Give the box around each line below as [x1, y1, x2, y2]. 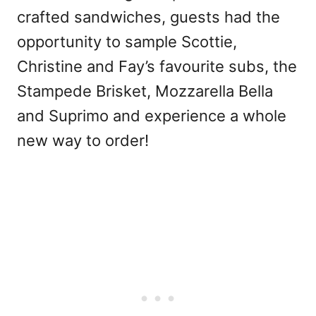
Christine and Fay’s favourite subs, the [17, 56, 297, 75]
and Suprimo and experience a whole [17, 106, 286, 125]
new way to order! [17, 130, 149, 150]
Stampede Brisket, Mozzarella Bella [17, 81, 273, 100]
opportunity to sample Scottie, [17, 32, 237, 51]
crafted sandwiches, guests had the [17, 7, 280, 26]
